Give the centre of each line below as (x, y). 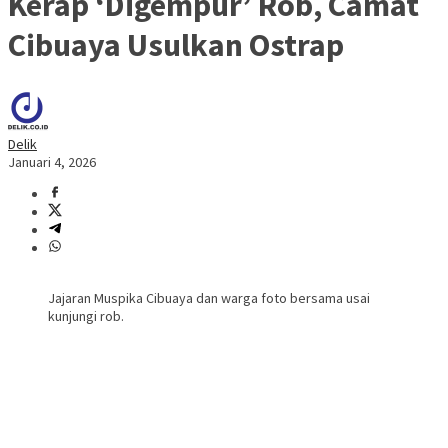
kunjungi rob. (86, 316)
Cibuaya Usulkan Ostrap (176, 44)
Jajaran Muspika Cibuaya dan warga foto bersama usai (209, 298)
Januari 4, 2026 (52, 162)
